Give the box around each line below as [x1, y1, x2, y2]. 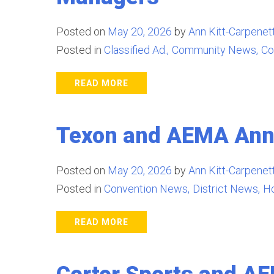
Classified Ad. [104, 43, 167, 56]
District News [193, 182, 258, 195]
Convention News [104, 182, 188, 195]
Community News [172, 43, 256, 56]
